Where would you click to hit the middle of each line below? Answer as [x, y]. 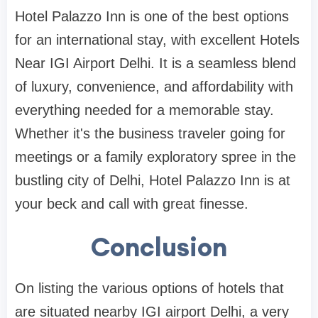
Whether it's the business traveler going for [150, 134]
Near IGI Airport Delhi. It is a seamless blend [155, 64]
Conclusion [159, 247]
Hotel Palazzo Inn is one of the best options [152, 17]
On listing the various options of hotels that [149, 289]
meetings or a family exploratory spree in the [155, 157]
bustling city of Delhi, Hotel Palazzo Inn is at [153, 181]
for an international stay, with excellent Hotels [157, 40]
